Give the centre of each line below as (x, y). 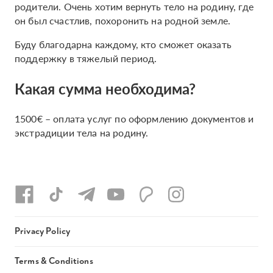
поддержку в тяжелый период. (86, 58)
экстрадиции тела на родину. (82, 133)
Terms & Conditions (54, 261)
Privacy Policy (43, 231)
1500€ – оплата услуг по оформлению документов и (134, 119)
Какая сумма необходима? (105, 88)
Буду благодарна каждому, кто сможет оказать (123, 44)
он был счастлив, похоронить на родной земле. (124, 20)
